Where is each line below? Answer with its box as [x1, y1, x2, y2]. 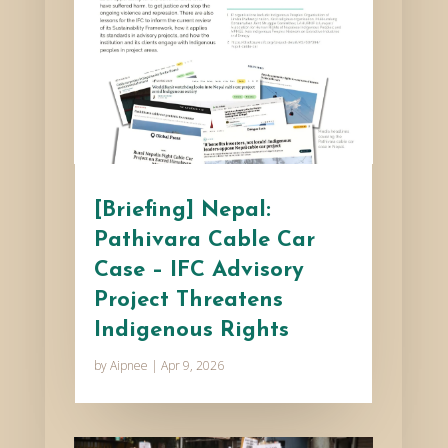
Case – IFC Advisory [93, 259, 304, 283]
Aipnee [109, 357, 148, 375]
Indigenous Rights [93, 319, 289, 343]
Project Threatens [93, 289, 283, 313]
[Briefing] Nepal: [93, 199, 271, 223]
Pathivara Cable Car [93, 229, 315, 253]
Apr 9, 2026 [160, 357, 224, 375]
